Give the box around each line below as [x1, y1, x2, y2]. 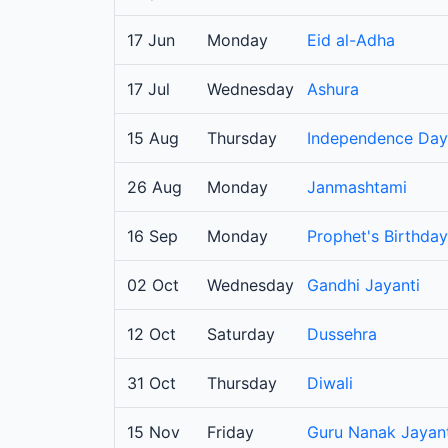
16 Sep [127, 226, 178, 247]
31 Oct [127, 373, 176, 394]
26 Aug [127, 177, 182, 198]
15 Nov [127, 422, 180, 443]
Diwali [307, 373, 353, 394]
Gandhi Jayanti [307, 275, 420, 296]
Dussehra [307, 324, 377, 345]
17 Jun [127, 30, 175, 51]
